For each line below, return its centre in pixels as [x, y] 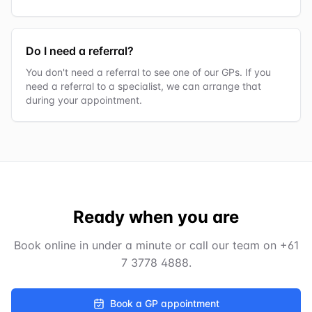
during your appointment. [84, 100]
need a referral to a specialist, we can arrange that [143, 86]
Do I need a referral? [80, 51]
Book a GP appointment [164, 304]
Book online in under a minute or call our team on [147, 245]
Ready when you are [156, 217]
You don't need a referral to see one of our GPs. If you [148, 72]
